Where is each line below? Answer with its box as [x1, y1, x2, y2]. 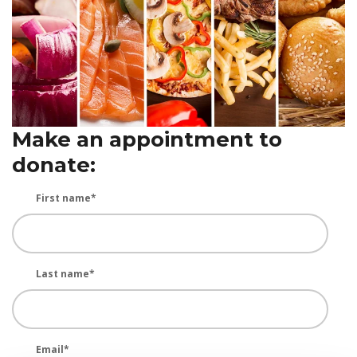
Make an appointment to [12, 126, 282, 152]
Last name [36, 266, 89, 280]
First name [36, 190, 91, 205]
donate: [12, 151, 96, 178]
